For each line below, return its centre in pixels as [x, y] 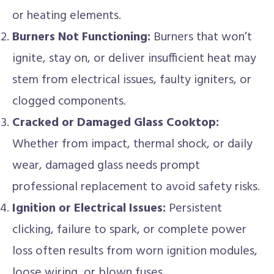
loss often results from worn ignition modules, [135, 251]
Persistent [194, 209]
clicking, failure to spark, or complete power [129, 230]
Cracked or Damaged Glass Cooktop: [116, 123]
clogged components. [69, 102]
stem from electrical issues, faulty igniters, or [132, 80]
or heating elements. [67, 16]
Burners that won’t [201, 37]
